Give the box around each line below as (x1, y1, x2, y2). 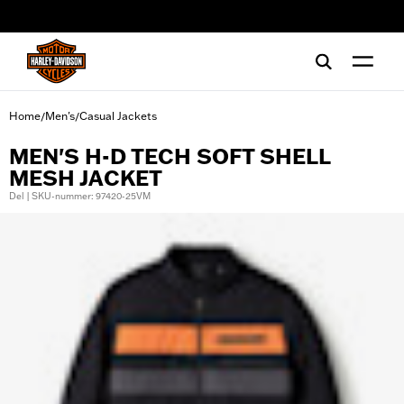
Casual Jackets (79, 109, 157, 123)
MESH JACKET (9, 165, 162, 191)
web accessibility (32, 15, 118, 30)
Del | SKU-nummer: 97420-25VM (9, 190, 151, 202)
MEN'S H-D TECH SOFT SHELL (9, 143, 330, 170)
